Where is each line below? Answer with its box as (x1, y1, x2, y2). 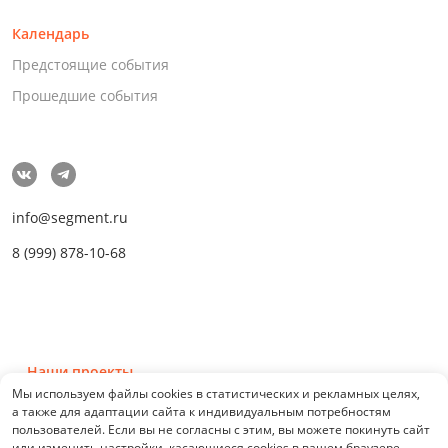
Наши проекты (26, 362, 133, 381)
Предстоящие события (11, 55, 169, 74)
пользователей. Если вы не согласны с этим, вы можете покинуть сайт (12, 421, 430, 438)
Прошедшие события (11, 86, 158, 105)
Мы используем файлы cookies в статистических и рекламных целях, (12, 385, 420, 402)
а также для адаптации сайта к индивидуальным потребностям (12, 403, 391, 420)
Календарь (11, 24, 89, 43)
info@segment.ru (11, 208, 128, 227)
